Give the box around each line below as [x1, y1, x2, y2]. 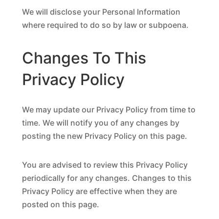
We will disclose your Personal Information [22, 7, 180, 17]
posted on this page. [22, 199, 99, 209]
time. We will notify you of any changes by [22, 118, 179, 128]
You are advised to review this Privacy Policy [22, 160, 188, 170]
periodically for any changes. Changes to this [22, 173, 192, 183]
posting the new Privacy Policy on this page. [22, 131, 187, 141]
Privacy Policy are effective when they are [22, 186, 177, 196]
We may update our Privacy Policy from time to [22, 105, 196, 114]
